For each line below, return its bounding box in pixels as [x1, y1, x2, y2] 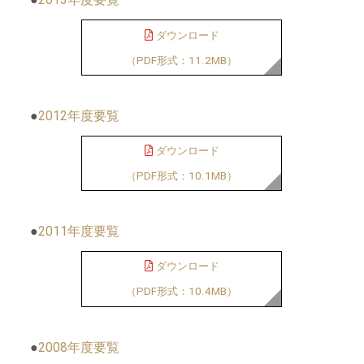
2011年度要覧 [38, 223, 120, 240]
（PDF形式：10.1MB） [126, 169, 238, 182]
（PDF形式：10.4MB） [126, 285, 238, 298]
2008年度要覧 [38, 339, 120, 355]
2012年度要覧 [38, 107, 120, 123]
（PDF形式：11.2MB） [126, 54, 238, 67]
